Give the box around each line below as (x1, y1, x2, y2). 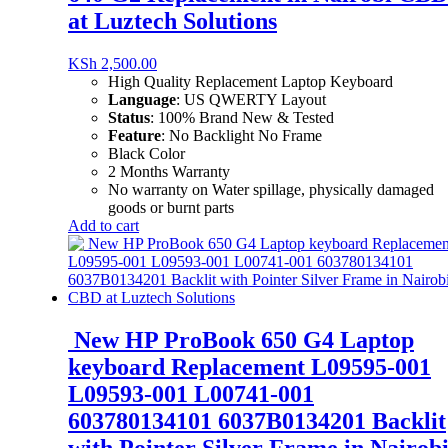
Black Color (108, 145, 185, 163)
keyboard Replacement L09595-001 (68, 354, 431, 381)
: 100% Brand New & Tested (150, 109, 334, 127)
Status (108, 109, 150, 127)
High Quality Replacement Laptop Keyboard (108, 73, 393, 91)
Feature (108, 127, 161, 145)
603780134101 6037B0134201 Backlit (68, 408, 446, 435)
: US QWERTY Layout (176, 91, 326, 109)
